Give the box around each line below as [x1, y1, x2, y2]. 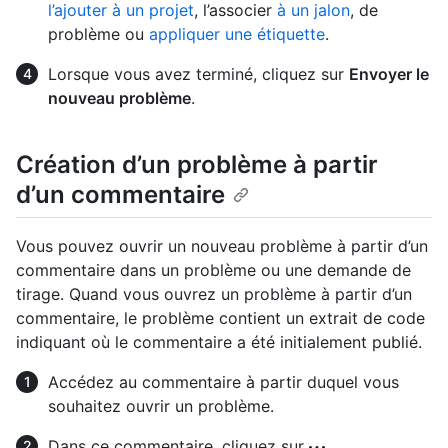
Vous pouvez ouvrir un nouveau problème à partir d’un [16, 236, 428, 257]
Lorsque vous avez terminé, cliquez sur [48, 63, 349, 84]
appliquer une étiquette [149, 23, 325, 44]
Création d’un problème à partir [16, 149, 378, 179]
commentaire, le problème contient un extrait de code [16, 308, 425, 329]
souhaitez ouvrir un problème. [48, 396, 274, 417]
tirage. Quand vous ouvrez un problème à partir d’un [16, 284, 412, 305]
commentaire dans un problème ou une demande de [16, 260, 411, 281]
